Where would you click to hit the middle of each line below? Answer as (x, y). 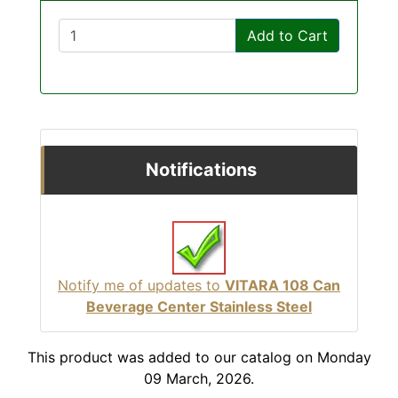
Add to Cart (287, 35)
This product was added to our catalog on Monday (199, 357)
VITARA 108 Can (283, 285)
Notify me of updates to (141, 285)
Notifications (201, 169)
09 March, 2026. (199, 378)
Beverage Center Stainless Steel (199, 306)
